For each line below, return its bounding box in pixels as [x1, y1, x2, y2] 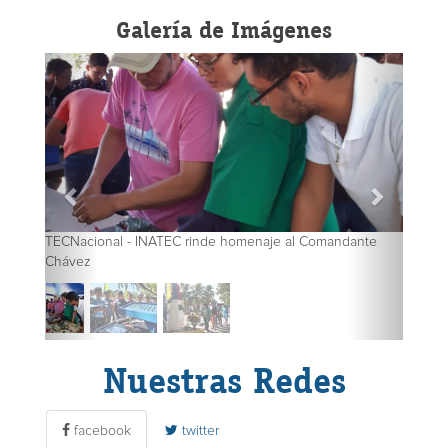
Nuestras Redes [102, 357, 346, 403]
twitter [178, 423, 219, 438]
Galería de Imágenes [116, 13, 332, 45]
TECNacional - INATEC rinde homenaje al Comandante [45, 234, 377, 249]
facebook [70, 423, 131, 438]
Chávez [45, 254, 91, 269]
